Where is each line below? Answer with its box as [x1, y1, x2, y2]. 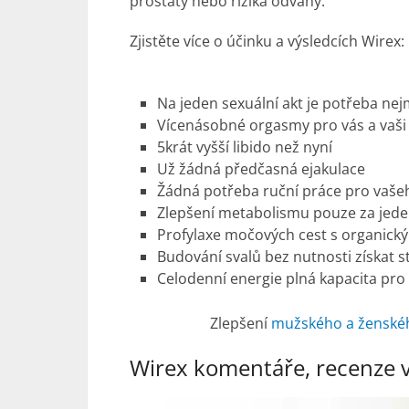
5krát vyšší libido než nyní [157, 137, 333, 157]
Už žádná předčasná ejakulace [157, 159, 366, 179]
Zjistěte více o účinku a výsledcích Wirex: [130, 31, 404, 51]
